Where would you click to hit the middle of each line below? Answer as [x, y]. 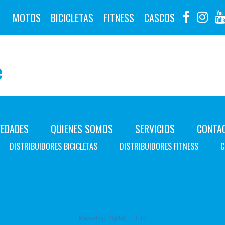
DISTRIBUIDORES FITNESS [159, 146]
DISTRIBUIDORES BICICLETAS [53, 146]
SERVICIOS [155, 129]
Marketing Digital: [103, 218]
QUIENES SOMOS [82, 129]
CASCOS [159, 18]
